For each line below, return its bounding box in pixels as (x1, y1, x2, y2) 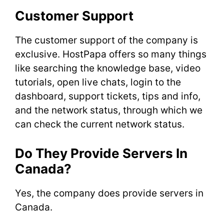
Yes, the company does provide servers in (15, 187, 203, 199)
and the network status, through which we (15, 104, 202, 116)
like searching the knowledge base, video (15, 62, 200, 74)
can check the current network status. (15, 118, 187, 130)
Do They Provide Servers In (15, 145, 187, 161)
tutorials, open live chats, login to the (15, 76, 181, 88)
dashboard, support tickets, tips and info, (15, 90, 200, 102)
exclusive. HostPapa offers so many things (15, 48, 206, 60)
